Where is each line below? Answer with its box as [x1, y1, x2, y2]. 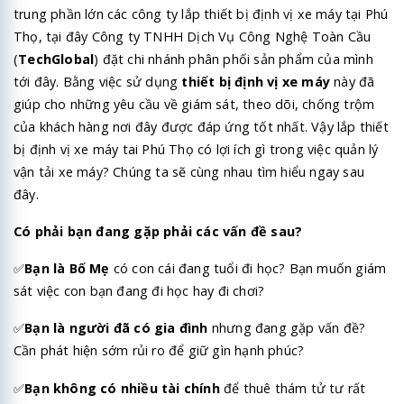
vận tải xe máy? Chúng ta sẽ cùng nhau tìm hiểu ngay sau [14, 162, 364, 180]
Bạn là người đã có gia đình [24, 319, 208, 337]
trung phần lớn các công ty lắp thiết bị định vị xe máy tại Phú [14, 5, 389, 23]
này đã [330, 72, 375, 90]
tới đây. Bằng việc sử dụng [14, 72, 182, 90]
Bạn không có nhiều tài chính [24, 379, 220, 397]
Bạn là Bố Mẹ [24, 260, 110, 278]
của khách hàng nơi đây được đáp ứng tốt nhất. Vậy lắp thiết [14, 117, 389, 135]
